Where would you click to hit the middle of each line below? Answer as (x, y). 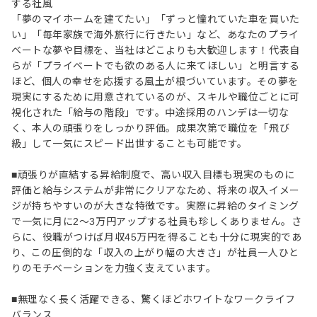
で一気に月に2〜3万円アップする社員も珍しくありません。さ (157, 221)
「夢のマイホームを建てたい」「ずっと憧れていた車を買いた (156, 19)
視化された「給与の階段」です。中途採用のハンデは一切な (150, 113)
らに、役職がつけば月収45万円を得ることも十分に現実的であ (157, 237)
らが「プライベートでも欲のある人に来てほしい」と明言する (156, 66)
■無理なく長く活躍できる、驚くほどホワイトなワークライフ (154, 299)
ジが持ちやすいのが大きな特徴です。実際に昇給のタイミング (155, 206)
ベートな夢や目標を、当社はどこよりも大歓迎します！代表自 (156, 50)
